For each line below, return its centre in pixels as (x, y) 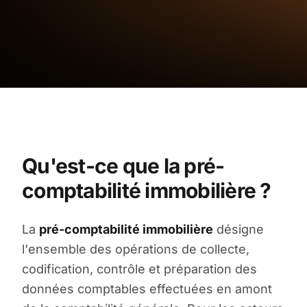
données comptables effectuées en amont (147, 288)
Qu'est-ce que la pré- (123, 165)
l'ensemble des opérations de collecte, (136, 249)
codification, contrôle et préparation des (139, 269)
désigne (238, 229)
